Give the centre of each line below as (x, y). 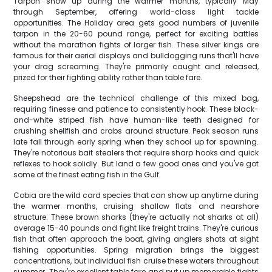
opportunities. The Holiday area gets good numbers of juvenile (136, 23)
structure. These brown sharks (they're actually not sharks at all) (136, 217)
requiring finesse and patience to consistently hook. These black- (136, 109)
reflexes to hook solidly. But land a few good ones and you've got (136, 164)
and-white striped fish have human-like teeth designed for (136, 120)
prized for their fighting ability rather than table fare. (108, 77)
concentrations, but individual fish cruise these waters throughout (136, 261)
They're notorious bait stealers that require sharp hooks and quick (136, 153)
